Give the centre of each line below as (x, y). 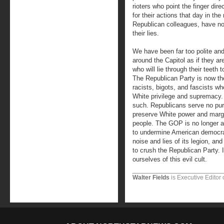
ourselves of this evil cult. (170, 159)
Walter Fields (151, 177)
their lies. (146, 33)
